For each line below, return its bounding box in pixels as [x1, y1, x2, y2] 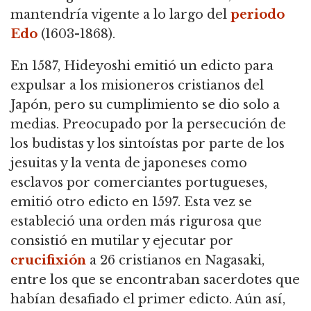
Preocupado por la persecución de [59, 116, 286, 132]
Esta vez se [180, 194, 252, 210]
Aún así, [232, 291, 285, 307]
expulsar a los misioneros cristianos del [10, 77, 264, 93]
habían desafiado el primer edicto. [10, 291, 232, 307]
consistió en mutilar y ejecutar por [10, 233, 233, 249]
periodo [230, 6, 285, 22]
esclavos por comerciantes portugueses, [10, 174, 267, 190]
